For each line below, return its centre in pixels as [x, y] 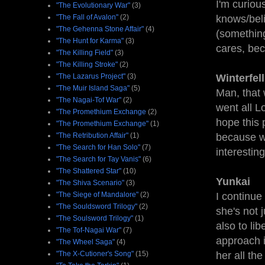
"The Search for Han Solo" [98, 147]
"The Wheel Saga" [85, 242]
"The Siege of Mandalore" [97, 194]
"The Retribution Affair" [92, 135]
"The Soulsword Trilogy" [95, 218]
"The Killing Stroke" [87, 64]
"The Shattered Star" [89, 171]
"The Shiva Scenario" [90, 182]
